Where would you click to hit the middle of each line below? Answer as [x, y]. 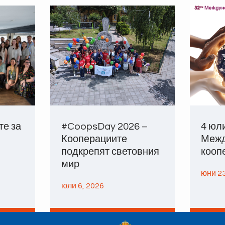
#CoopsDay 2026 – [104, 127]
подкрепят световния [110, 152]
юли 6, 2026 [82, 186]
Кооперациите [94, 139]
